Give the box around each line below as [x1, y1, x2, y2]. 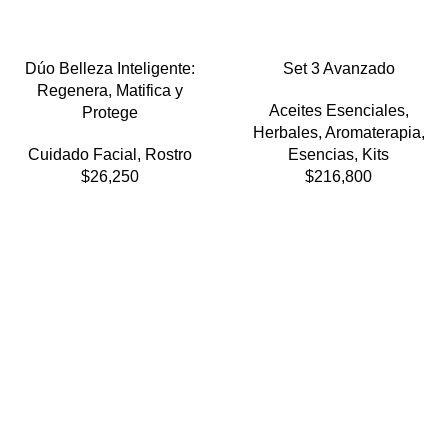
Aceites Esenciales [268, 101, 405, 119]
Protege [81, 103, 138, 121]
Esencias [288, 145, 354, 163]
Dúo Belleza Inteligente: [24, 59, 195, 77]
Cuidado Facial [27, 145, 137, 163]
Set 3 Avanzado [282, 59, 395, 77]
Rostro [144, 145, 192, 163]
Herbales [252, 123, 318, 141]
